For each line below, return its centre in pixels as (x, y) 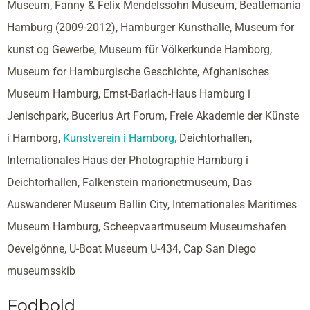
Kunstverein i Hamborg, (120, 138)
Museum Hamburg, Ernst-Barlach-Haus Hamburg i (129, 94)
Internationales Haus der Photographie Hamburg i (128, 161)
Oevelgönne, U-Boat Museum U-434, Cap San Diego (131, 249)
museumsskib (41, 271)
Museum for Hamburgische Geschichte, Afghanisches (138, 72)
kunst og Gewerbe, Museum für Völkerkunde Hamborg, (139, 50)
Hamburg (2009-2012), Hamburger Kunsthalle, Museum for (151, 28)
